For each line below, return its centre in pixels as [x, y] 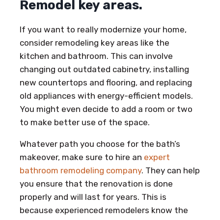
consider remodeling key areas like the [95, 42]
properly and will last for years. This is [93, 197]
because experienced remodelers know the [104, 210]
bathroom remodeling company [81, 170]
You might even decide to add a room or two [106, 109]
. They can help [171, 170]
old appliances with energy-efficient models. [106, 96]
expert [157, 157]
